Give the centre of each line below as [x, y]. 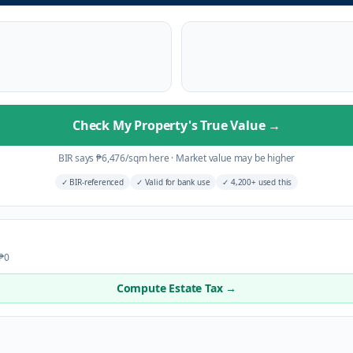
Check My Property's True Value [170, 125]
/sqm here [149, 158]
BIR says [77, 158]
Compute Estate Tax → [176, 288]
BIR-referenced [95, 182]
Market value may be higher [234, 158]
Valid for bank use [176, 182]
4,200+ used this [260, 182]
